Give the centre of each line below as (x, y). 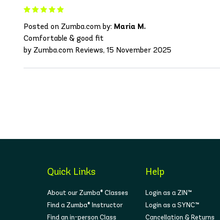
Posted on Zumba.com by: (69, 27)
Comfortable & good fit (64, 38)
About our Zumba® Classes (88, 193)
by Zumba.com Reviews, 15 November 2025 (97, 50)
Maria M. (130, 27)
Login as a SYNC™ (173, 205)
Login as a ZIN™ (169, 193)
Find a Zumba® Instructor (85, 205)
